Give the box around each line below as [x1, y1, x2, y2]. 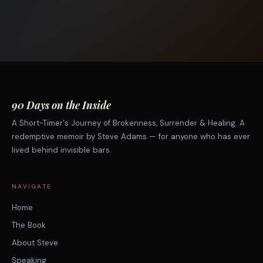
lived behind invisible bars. [12, 145, 112, 155]
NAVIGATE [12, 183, 52, 190]
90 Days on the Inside [12, 98, 111, 112]
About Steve [12, 238, 58, 248]
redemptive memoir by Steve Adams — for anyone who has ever [12, 131, 250, 141]
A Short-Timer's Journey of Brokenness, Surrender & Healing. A [12, 118, 245, 128]
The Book [12, 220, 46, 230]
